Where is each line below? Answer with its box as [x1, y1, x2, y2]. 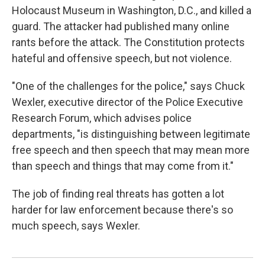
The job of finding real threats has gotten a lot [12, 188, 224, 200]
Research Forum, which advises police [12, 112, 192, 124]
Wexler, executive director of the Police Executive [12, 96, 243, 108]
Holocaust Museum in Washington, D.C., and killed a [12, 4, 251, 17]
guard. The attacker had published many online [12, 20, 230, 33]
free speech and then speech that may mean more [12, 144, 250, 156]
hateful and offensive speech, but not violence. [12, 52, 232, 64]
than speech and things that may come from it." [12, 160, 234, 172]
